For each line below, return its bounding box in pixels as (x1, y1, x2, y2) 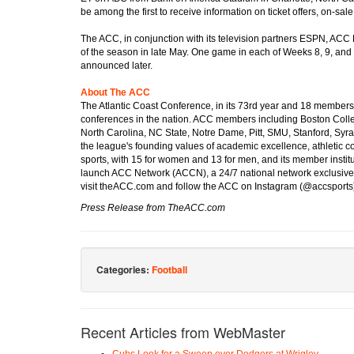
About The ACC (81, 86, 155, 98)
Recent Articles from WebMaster (81, 321, 285, 342)
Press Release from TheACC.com (81, 201, 225, 213)
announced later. (81, 59, 153, 71)
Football (152, 262, 187, 277)
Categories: (96, 262, 152, 277)
